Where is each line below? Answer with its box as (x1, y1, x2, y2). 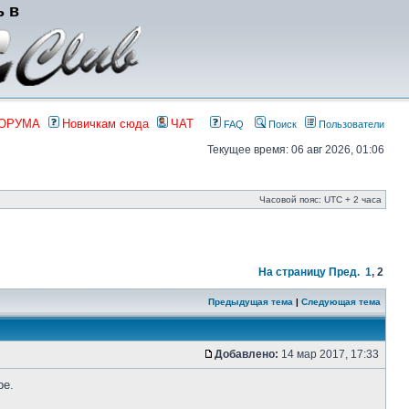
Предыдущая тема (208, 297, 293, 307)
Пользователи (316, 119, 384, 130)
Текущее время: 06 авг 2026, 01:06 (207, 143, 384, 156)
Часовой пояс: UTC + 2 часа (259, 194, 382, 204)
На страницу (258, 266, 326, 278)
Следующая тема (301, 297, 381, 307)
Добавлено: (215, 348, 278, 361)
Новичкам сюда (62, 117, 149, 131)
